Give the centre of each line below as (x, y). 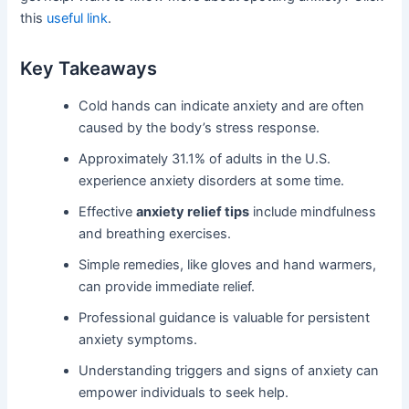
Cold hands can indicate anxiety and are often (222, 106)
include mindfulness (313, 212)
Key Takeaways (89, 69)
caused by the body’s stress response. (199, 128)
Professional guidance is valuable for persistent (225, 318)
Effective (108, 212)
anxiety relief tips (193, 212)
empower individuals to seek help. (184, 393)
